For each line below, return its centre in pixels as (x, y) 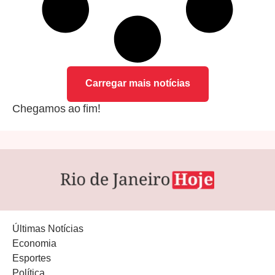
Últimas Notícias (48, 230)
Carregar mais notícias (137, 85)
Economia (34, 245)
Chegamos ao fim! (56, 110)
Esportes (32, 260)
